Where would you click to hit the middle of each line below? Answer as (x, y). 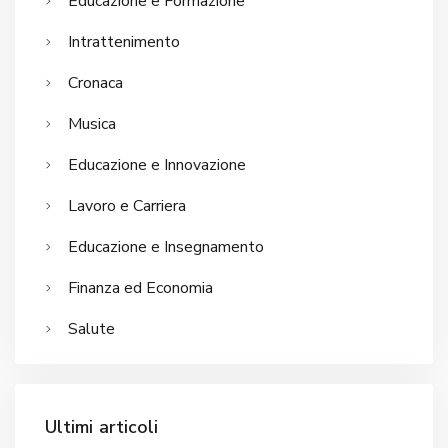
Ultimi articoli (102, 426)
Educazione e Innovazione (157, 164)
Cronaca (95, 82)
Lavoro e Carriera (127, 205)
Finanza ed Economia (140, 287)
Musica (92, 123)
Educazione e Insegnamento (166, 246)
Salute (91, 328)
